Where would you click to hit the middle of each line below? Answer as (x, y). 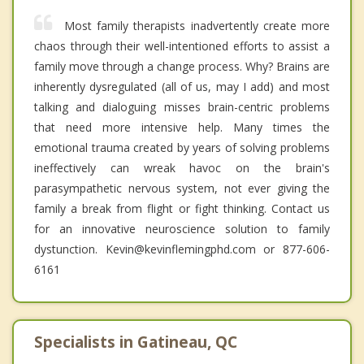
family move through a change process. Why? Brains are (182, 67)
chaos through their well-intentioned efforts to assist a (182, 46)
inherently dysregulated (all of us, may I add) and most (182, 87)
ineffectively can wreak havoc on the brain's (182, 168)
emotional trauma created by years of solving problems (182, 148)
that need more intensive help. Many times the (182, 128)
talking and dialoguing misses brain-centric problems (182, 107)
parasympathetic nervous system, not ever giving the (182, 188)
